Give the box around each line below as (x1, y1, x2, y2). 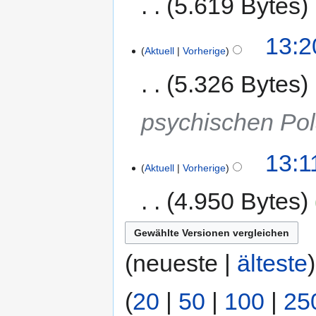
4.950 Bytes (174, 187, 301, 214)
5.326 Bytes (174, 71, 301, 98)
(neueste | (125, 250, 237, 277)
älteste (237, 250, 308, 277)
